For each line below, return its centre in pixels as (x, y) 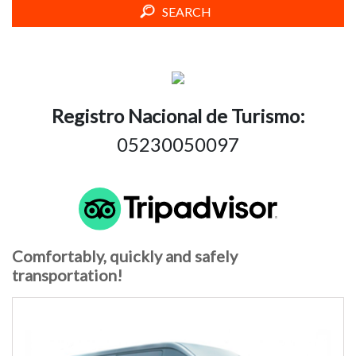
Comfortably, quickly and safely (125, 255)
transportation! (67, 275)
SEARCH (187, 12)
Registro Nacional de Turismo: (178, 116)
